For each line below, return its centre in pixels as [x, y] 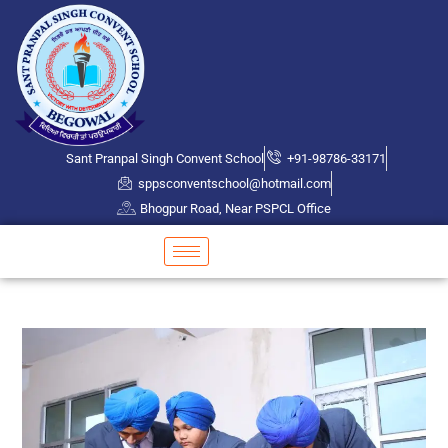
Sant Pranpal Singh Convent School [164, 158]
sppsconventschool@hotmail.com [235, 183]
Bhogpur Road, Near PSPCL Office [235, 208]
